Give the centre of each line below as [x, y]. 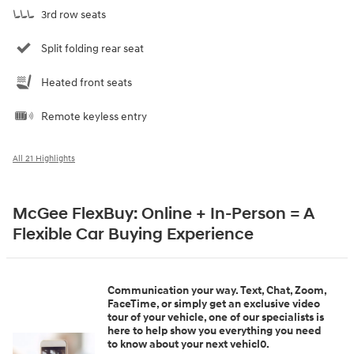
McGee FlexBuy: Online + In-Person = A [164, 215]
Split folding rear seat [92, 49]
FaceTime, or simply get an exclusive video [214, 304]
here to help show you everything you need [214, 331]
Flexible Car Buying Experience [133, 235]
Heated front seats [87, 83]
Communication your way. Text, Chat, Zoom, [217, 291]
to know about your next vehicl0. [188, 345]
